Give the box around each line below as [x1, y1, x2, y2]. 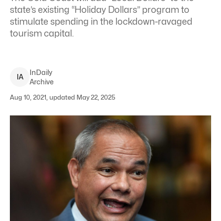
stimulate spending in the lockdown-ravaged [10, 16, 192, 27]
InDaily [30, 68, 52, 76]
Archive [30, 77, 54, 86]
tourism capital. [10, 28, 74, 38]
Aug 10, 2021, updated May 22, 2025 [10, 93, 115, 101]
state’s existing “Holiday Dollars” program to [10, 4, 189, 15]
